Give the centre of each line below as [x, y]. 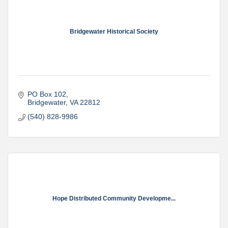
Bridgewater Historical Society [114, 31]
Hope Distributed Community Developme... [114, 198]
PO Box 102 [47, 94]
